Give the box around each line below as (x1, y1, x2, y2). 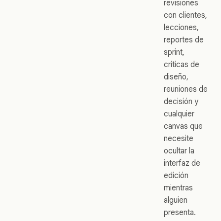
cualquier (164, 109, 194, 118)
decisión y (164, 96, 198, 106)
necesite (164, 133, 193, 143)
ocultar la (164, 146, 194, 155)
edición (164, 170, 188, 180)
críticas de (164, 59, 199, 69)
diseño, (164, 72, 188, 81)
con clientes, (164, 10, 207, 20)
